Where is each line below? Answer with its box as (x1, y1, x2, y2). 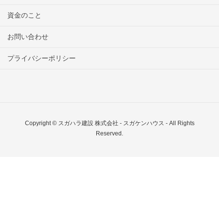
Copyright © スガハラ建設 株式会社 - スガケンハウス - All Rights (24, 119, 195, 127)
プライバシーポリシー (7, 54, 76, 62)
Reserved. (96, 130, 123, 137)
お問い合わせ (7, 32, 48, 41)
